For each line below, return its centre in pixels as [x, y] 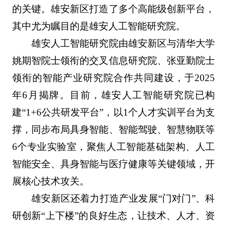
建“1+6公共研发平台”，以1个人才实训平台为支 [113, 112]
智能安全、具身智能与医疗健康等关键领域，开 [113, 164]
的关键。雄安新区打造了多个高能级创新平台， [113, 9]
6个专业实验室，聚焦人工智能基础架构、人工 [113, 147]
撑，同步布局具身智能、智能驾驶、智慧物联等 [113, 130]
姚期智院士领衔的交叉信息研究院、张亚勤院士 [113, 61]
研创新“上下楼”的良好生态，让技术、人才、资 [113, 216]
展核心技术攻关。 [50, 181]
